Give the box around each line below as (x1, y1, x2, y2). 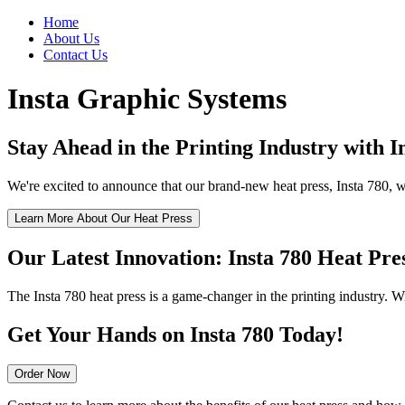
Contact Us (43, 47, 108, 62)
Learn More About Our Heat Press (14, 211, 193, 225)
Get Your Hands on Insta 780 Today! (7, 322, 344, 346)
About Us (43, 31, 99, 46)
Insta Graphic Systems (7, 82, 287, 116)
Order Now (14, 367, 70, 381)
